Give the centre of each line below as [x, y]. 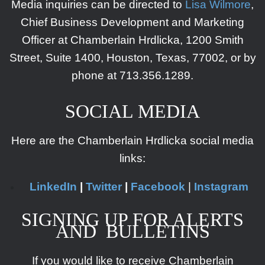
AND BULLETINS [132, 232]
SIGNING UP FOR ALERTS [132, 220]
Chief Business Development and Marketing [132, 22]
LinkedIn [53, 187]
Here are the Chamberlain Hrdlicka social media [132, 141]
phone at [96, 76]
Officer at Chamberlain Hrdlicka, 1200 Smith [132, 40]
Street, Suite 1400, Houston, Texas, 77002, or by [132, 58]
